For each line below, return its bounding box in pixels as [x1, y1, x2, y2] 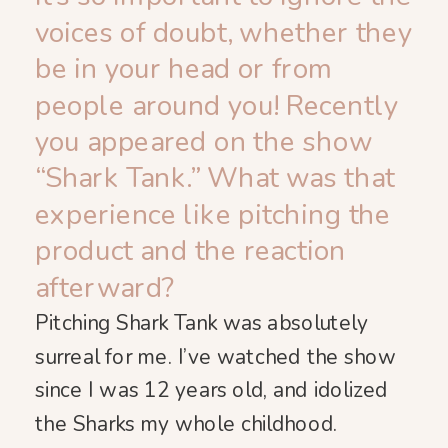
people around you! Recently [35, 86, 398, 125]
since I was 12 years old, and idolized [35, 376, 388, 405]
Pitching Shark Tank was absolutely [35, 309, 369, 338]
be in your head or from [35, 50, 334, 89]
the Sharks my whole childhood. [35, 410, 338, 439]
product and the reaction [35, 232, 346, 271]
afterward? [35, 268, 175, 307]
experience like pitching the [35, 195, 391, 234]
